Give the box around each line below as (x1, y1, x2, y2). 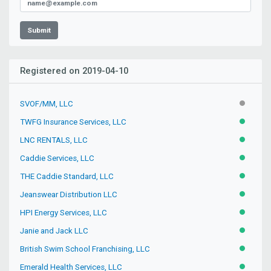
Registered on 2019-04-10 (20, 65, 129, 77)
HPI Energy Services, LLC (20, 207, 108, 217)
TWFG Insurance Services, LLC (20, 117, 127, 126)
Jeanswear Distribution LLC (20, 189, 118, 199)
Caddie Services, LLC (20, 153, 95, 163)
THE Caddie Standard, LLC (20, 171, 114, 181)
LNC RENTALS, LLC (20, 135, 88, 145)
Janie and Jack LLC (20, 226, 89, 235)
